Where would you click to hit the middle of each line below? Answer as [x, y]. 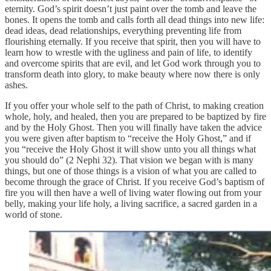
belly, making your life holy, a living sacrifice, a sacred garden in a [131, 203]
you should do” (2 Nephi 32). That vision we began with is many [129, 160]
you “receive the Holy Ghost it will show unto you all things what [130, 149]
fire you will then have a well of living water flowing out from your [133, 192]
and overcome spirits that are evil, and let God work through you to [133, 63]
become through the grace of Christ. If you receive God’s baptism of [135, 181]
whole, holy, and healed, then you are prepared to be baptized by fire [135, 116]
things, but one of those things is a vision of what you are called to [131, 171]
